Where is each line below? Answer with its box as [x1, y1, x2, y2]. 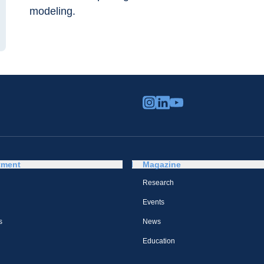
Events [143, 198, 164, 206]
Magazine [143, 160, 181, 169]
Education [143, 237, 175, 245]
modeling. [29, 5, 75, 17]
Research [143, 179, 174, 187]
